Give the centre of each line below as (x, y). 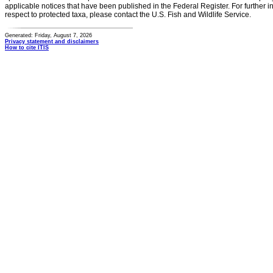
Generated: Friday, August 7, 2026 (48, 35)
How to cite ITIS (27, 48)
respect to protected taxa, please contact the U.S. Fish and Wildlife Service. (128, 15)
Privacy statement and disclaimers (52, 41)
